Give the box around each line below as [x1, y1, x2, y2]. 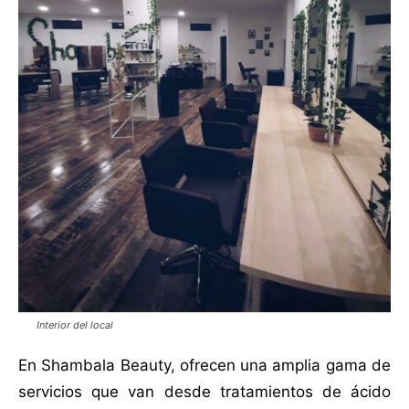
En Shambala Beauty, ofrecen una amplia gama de [18, 355, 391, 374]
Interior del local [37, 318, 113, 331]
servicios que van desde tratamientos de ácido [18, 382, 391, 401]
